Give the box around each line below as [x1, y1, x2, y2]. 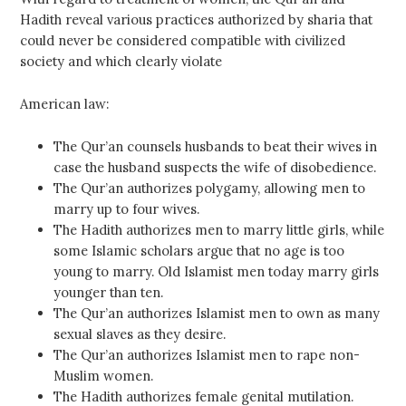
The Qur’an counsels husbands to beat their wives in [53, 138, 378, 156]
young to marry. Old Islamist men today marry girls [53, 263, 380, 281]
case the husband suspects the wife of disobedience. [53, 159, 377, 177]
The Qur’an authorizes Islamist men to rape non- [53, 346, 361, 364]
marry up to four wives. [53, 200, 200, 218]
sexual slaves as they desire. [53, 325, 227, 343]
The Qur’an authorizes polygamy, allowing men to [53, 179, 366, 198]
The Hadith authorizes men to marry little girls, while [53, 221, 385, 239]
